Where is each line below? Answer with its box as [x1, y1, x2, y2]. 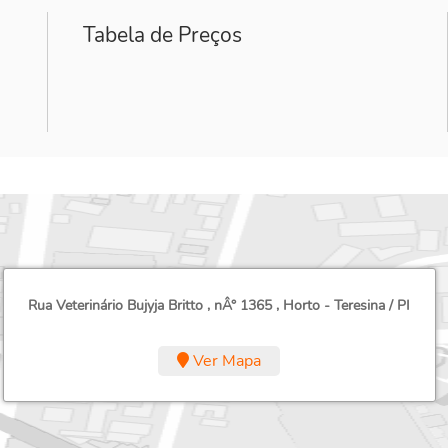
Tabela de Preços [83, 20, 243, 49]
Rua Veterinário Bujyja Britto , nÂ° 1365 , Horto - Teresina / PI [28, 296, 411, 316]
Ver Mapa [189, 350, 262, 373]
